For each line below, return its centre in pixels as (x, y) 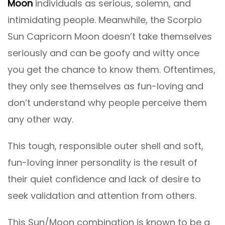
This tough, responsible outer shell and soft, (105, 146)
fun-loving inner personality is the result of (102, 163)
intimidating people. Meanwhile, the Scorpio (105, 20)
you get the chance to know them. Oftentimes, (111, 70)
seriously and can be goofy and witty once (103, 53)
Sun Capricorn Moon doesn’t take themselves (110, 37)
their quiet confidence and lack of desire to (104, 179)
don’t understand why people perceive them (107, 103)
